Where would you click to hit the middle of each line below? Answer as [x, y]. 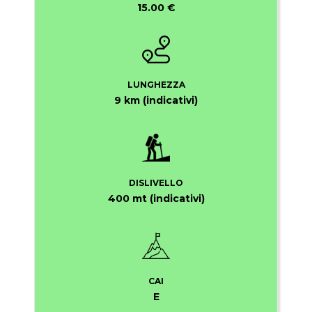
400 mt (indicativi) [156, 199]
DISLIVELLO [156, 183]
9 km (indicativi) [156, 101]
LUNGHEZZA [156, 85]
